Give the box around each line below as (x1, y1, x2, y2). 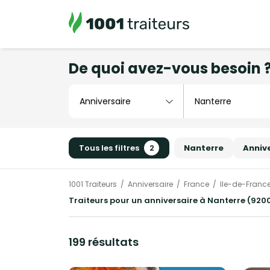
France (184, 179, 209, 190)
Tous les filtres (79, 142, 139, 154)
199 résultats (69, 234, 139, 250)
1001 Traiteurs (69, 179, 117, 190)
